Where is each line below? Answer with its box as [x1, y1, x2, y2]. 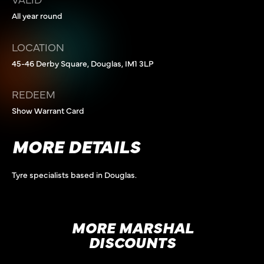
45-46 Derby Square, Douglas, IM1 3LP [12, 57, 154, 69]
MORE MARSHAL [71, 216, 193, 237]
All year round [12, 9, 62, 22]
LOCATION [12, 39, 64, 54]
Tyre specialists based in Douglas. [12, 169, 137, 181]
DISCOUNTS [88, 231, 176, 252]
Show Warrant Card [12, 104, 84, 117]
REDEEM [12, 87, 55, 102]
